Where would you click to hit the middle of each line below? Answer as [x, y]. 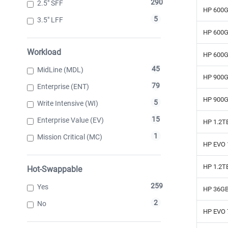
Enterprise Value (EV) [70, 120]
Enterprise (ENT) [63, 86]
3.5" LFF [50, 20]
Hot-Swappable [54, 169]
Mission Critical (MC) [70, 137]
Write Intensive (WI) [68, 103]
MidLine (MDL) [60, 69]
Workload [44, 52]
